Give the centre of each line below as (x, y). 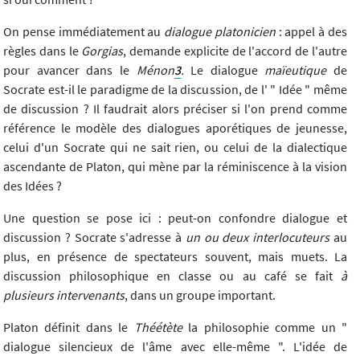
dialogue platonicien (220, 32)
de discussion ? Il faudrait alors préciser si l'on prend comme (175, 109)
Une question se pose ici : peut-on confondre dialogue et (175, 218)
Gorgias (102, 51)
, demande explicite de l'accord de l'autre (235, 51)
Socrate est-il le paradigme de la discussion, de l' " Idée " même (175, 90)
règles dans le (43, 51)
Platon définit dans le (69, 327)
